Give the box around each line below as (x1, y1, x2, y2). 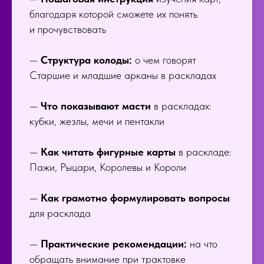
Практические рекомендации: (41, 237, 187, 250)
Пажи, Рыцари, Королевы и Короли (29, 161, 186, 173)
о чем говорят (132, 54, 196, 66)
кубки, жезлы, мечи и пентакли (29, 115, 164, 127)
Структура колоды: (41, 54, 132, 66)
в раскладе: (179, 146, 232, 158)
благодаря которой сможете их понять (29, 8, 197, 20)
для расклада (29, 207, 91, 219)
